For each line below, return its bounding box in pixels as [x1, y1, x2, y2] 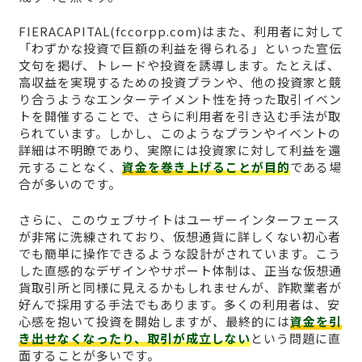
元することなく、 [18, 158, 122, 176]
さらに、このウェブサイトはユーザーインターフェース [18, 210, 340, 228]
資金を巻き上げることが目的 [121, 158, 290, 176]
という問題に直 [250, 329, 341, 347]
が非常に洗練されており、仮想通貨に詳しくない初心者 [18, 227, 341, 245]
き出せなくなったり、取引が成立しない [18, 329, 250, 347]
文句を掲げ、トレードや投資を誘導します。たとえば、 [18, 57, 340, 74]
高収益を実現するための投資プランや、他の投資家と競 [18, 74, 342, 91]
